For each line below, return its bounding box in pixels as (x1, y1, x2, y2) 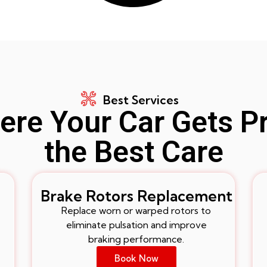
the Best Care (44, 134, 223, 169)
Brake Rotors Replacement (41, 186, 232, 205)
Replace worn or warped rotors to (61, 204, 212, 216)
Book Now (114, 252, 159, 264)
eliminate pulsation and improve (66, 218, 207, 231)
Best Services (103, 92, 179, 107)
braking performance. (88, 232, 185, 245)
